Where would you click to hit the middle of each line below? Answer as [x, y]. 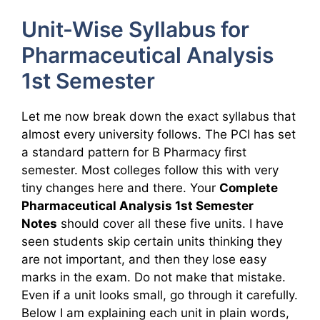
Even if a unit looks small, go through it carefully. [160, 295]
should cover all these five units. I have [170, 224]
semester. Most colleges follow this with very [150, 170]
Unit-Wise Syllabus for [135, 30]
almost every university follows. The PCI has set [159, 135]
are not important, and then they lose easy [144, 260]
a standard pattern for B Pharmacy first [134, 152]
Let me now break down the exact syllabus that [159, 117]
